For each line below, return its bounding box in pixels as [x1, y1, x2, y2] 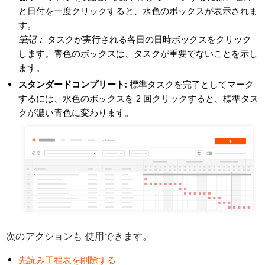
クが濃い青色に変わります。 [18, 106, 134, 118]
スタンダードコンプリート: [18, 78, 130, 90]
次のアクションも [6, 230, 86, 243]
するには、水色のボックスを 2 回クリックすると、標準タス [18, 92, 259, 104]
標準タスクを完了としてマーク [130, 78, 254, 90]
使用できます [85, 231, 143, 243]
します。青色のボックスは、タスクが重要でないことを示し [18, 48, 258, 60]
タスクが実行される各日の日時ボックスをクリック [45, 34, 252, 46]
